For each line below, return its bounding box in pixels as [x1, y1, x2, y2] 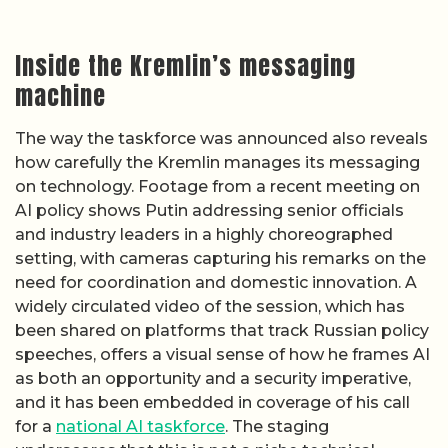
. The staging [225, 417, 329, 437]
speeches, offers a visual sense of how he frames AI [15, 345, 430, 365]
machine [15, 78, 106, 115]
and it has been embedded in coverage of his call [15, 393, 410, 413]
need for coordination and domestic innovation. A [15, 273, 417, 293]
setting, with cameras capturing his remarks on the [15, 249, 426, 269]
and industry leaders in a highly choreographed [15, 225, 393, 245]
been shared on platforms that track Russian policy [15, 321, 429, 341]
